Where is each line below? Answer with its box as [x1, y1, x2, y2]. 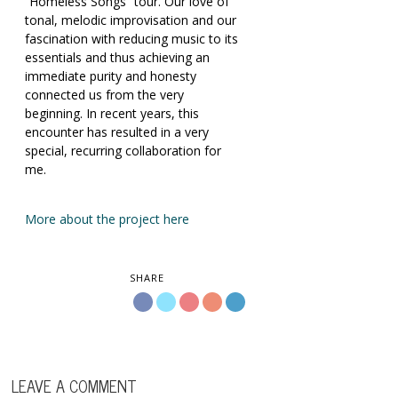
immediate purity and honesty [25, 68, 197, 85]
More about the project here [25, 211, 190, 228]
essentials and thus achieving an [25, 49, 211, 67]
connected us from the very [25, 86, 185, 104]
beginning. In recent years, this [25, 105, 200, 123]
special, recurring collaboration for [25, 142, 222, 160]
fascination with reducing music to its [25, 30, 239, 48]
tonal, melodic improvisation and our [25, 12, 237, 29]
